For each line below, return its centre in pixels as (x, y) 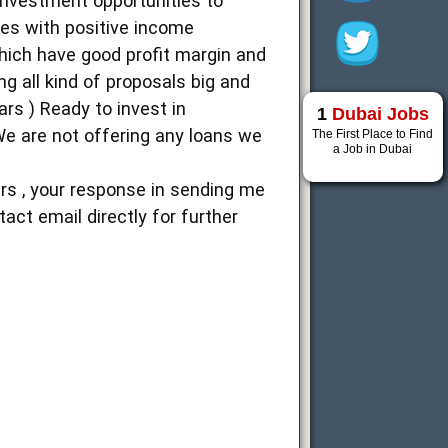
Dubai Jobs (380, 114)
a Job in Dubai (373, 149)
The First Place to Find (373, 134)
